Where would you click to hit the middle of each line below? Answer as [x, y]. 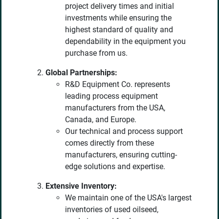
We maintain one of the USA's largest [128, 198]
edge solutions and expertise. [115, 167]
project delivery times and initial [120, 6]
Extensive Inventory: [81, 186]
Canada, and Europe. [101, 120]
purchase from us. [96, 53]
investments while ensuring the [118, 18]
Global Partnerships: [81, 73]
